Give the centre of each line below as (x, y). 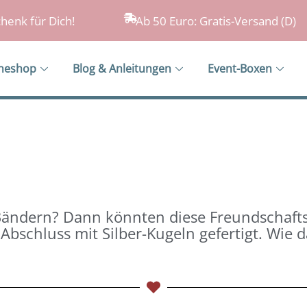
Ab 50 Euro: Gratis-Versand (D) (216, 21)
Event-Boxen (240, 69)
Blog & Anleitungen (122, 69)
